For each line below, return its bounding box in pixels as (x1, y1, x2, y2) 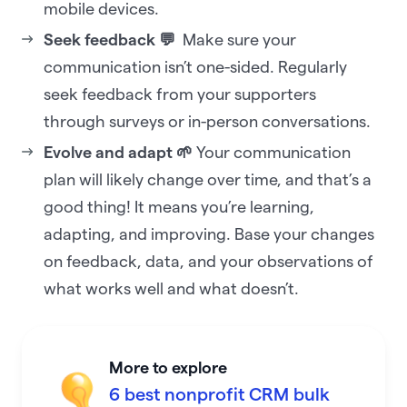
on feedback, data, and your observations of (44, 253, 373, 271)
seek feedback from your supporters (44, 85, 316, 104)
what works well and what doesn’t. (44, 280, 303, 298)
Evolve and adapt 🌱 (44, 144, 193, 162)
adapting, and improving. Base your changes (44, 225, 374, 243)
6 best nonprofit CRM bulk (109, 384, 330, 405)
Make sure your (175, 31, 296, 49)
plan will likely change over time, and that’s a (44, 171, 372, 189)
